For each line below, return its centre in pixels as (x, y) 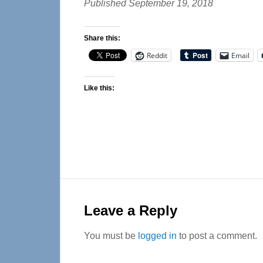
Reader (90, 189)
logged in (157, 236)
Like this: (99, 88)
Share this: (102, 38)
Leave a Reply (131, 210)
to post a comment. (217, 236)
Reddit (157, 55)
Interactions (110, 210)
